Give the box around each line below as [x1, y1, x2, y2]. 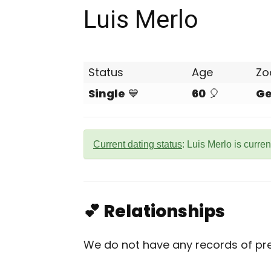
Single [88, 86, 125, 101]
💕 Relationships [83, 200, 225, 223]
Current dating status [93, 139, 182, 149]
